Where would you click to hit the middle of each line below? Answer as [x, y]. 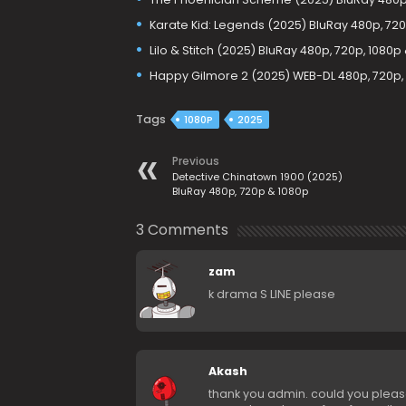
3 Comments [182, 230]
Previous [195, 161]
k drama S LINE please [271, 294]
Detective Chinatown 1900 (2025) [257, 177]
